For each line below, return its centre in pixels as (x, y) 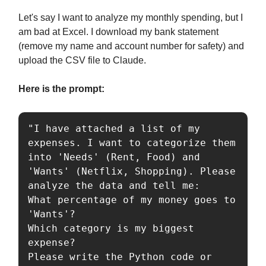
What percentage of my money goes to (132, 200)
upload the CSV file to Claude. (82, 61)
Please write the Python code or (120, 257)
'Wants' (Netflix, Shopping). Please (132, 172)
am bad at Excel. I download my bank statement (118, 32)
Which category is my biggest (111, 229)
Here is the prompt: (61, 89)
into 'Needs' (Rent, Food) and (114, 157)
